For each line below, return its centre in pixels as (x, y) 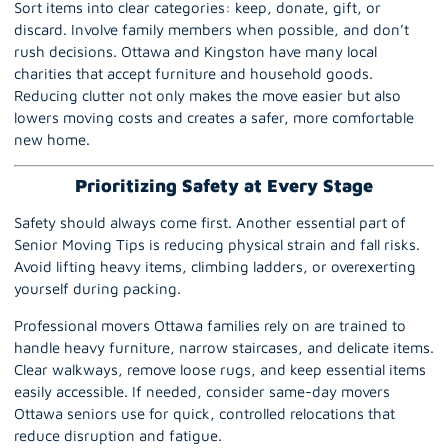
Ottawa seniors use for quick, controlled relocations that (204, 413)
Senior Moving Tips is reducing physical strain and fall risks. (217, 245)
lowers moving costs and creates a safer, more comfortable (214, 117)
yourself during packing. (97, 289)
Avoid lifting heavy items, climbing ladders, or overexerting (215, 267)
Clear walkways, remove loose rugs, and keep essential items (220, 369)
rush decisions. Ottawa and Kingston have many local (195, 51)
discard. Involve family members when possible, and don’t (211, 29)
